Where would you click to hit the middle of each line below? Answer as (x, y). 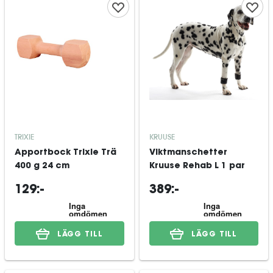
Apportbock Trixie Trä (66, 153)
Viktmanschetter (188, 153)
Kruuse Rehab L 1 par (197, 166)
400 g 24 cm (42, 166)
